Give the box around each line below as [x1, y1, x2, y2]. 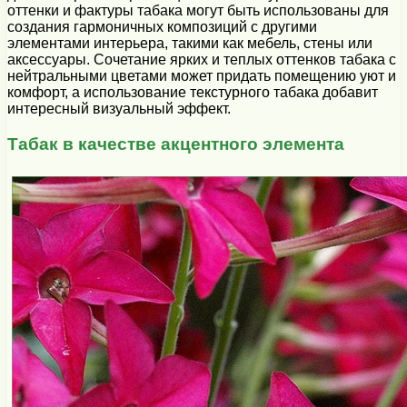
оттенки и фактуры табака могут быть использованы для [7, 3, 389, 19]
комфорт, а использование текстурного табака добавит [7, 84, 378, 101]
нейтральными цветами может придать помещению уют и [7, 68, 396, 84]
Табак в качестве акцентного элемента [7, 134, 344, 154]
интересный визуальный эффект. [7, 101, 231, 117]
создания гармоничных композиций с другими [7, 19, 317, 35]
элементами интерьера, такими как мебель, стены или [7, 35, 372, 52]
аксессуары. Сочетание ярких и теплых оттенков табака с [7, 52, 396, 68]
